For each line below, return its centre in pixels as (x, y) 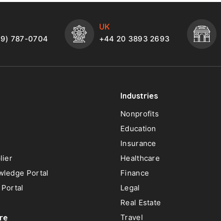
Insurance (138, 143)
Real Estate (141, 202)
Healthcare (140, 158)
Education (138, 128)
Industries (139, 95)
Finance (135, 173)
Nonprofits (140, 113)
